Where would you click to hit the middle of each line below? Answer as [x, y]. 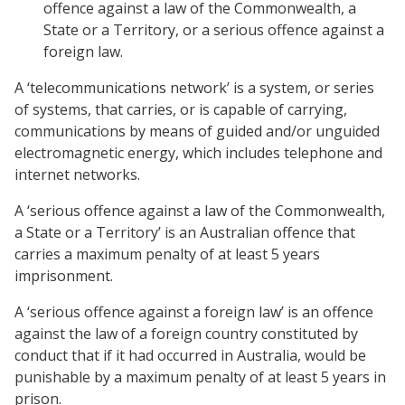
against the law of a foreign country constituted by [186, 334]
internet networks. [77, 174]
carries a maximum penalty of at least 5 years [167, 254]
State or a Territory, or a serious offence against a [214, 30]
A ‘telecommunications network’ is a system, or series [194, 88]
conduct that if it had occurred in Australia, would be [190, 355]
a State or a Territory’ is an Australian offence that [185, 232]
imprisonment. [64, 276]
